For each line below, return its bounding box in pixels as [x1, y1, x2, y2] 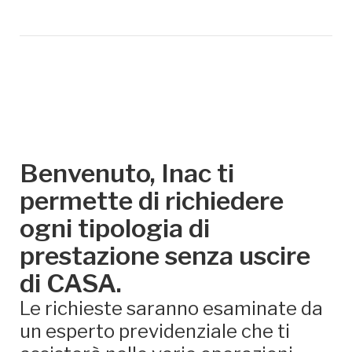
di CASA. [20, 268, 122, 299]
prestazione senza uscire [20, 240, 310, 271]
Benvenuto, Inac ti [20, 158, 234, 189]
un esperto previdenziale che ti [20, 320, 290, 343]
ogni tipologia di [20, 213, 210, 244]
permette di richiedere [20, 185, 284, 216]
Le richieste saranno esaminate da [20, 297, 323, 320]
